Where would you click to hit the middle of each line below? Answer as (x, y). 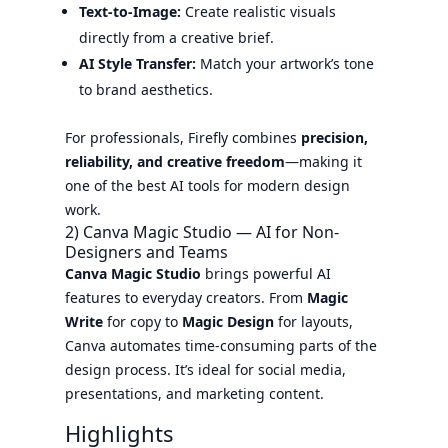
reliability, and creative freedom (174, 161)
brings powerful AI (265, 273)
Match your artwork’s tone (284, 63)
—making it (323, 161)
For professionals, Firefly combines (182, 137)
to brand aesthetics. (145, 89)
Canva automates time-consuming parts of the (220, 345)
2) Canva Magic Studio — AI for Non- (201, 231)
